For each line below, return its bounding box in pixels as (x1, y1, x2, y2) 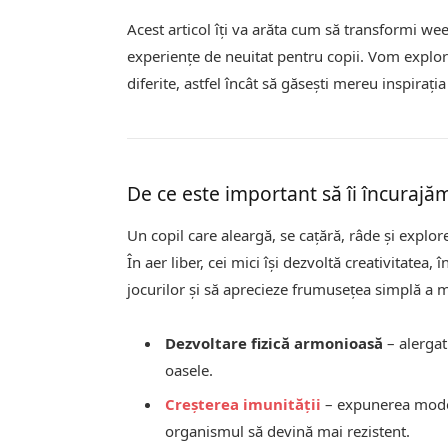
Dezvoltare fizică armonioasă (165, 333, 384, 354)
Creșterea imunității (165, 393, 322, 414)
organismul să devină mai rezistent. (165, 420, 411, 441)
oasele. (165, 360, 214, 381)
